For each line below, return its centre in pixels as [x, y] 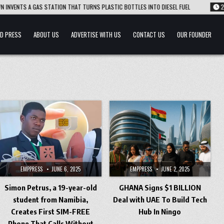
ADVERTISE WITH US [96, 34]
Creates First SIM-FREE [51, 211]
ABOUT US [46, 34]
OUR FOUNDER [194, 34]
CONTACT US [149, 34]
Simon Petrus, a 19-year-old [50, 187]
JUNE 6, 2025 [66, 169]
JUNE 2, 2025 [175, 169]
